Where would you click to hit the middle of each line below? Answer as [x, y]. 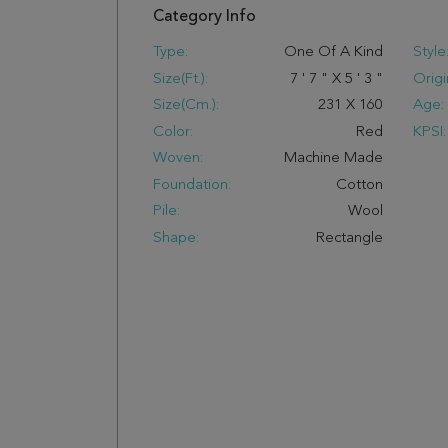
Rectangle [349, 238]
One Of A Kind [333, 52]
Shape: [176, 238]
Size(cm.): [186, 105]
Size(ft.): [180, 79]
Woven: [178, 158]
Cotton [359, 185]
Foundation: [192, 185]
